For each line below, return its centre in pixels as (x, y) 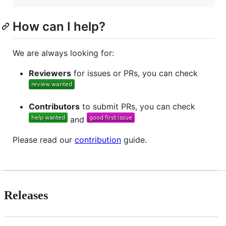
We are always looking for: (63, 53)
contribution (98, 139)
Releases (26, 195)
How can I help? (59, 27)
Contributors (54, 106)
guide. (134, 139)
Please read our (44, 139)
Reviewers (50, 73)
